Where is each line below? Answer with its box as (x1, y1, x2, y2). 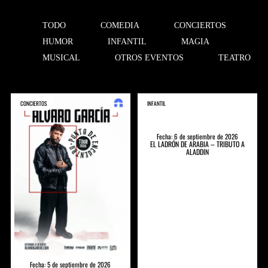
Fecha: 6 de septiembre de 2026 (157, 132, 239, 142)
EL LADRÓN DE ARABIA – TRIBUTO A (150, 139, 245, 150)
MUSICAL (42, 53, 80, 62)
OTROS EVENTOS (114, 53, 184, 62)
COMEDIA (100, 20, 139, 30)
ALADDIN (186, 147, 209, 157)
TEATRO (218, 53, 251, 62)
